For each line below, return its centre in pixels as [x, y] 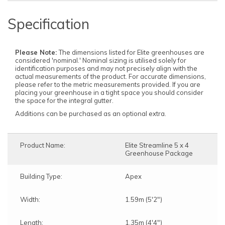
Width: [30, 199]
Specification [48, 24]
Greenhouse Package [159, 153]
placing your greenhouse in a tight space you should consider [109, 92]
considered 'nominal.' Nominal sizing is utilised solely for [101, 60]
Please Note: [37, 52]
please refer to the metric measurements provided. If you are [108, 84]
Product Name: [43, 145]
